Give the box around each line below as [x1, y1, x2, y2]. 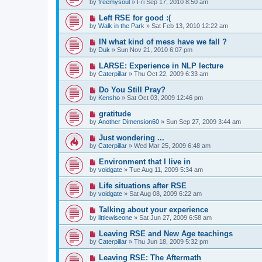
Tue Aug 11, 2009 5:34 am [129, 166, 203, 173]
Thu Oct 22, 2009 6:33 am [134, 70, 208, 77]
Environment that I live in [98, 157, 191, 166]
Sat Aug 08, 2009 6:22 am [129, 189, 202, 197]
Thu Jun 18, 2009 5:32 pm [134, 237, 208, 245]
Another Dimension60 [98, 118, 159, 125]
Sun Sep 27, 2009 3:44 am [166, 118, 241, 125]
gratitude [98, 109, 131, 118]
